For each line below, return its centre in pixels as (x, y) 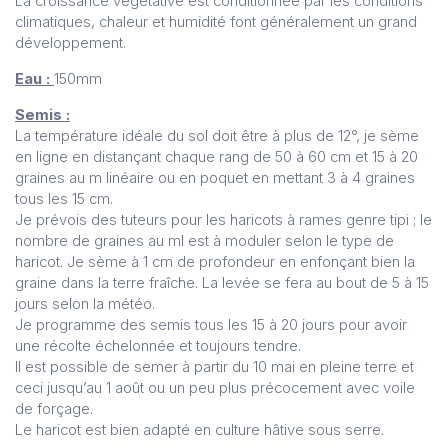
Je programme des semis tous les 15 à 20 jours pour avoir (211, 324)
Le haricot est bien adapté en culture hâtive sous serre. (199, 429)
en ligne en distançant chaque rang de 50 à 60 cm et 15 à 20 (216, 156)
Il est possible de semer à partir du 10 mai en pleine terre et (214, 366)
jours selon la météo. (85, 303)
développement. (70, 43)
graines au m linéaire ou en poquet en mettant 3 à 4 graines (215, 177)
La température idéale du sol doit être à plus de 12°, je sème (217, 135)
